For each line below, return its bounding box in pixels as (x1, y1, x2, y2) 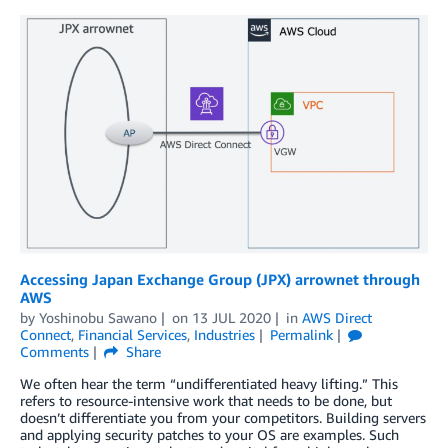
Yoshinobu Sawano (39, 309, 157, 326)
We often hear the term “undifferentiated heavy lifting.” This (20, 375, 398, 392)
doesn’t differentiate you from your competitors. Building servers (20, 409, 426, 426)
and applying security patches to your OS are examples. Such (20, 426, 399, 443)
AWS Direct (301, 309, 372, 326)
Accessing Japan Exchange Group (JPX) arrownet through (20, 270, 420, 288)
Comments (20, 343, 89, 360)
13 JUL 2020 (191, 309, 271, 326)
